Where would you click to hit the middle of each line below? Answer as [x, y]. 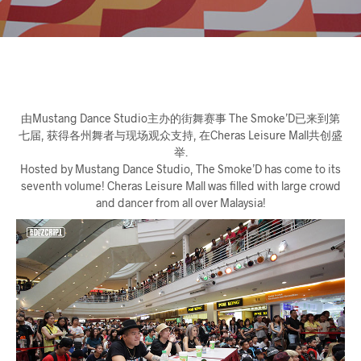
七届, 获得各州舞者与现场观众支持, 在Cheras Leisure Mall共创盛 [180, 135]
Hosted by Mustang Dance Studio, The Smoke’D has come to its [180, 168]
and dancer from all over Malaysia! [180, 202]
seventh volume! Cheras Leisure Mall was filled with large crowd [180, 185]
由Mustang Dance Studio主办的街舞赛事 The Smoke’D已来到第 [180, 118]
